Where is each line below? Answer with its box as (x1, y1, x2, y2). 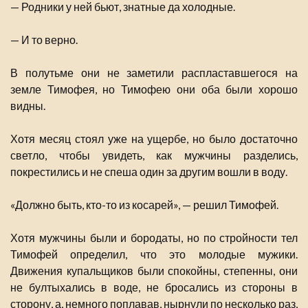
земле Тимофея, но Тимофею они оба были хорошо (10, 82, 298, 96)
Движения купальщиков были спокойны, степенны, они (10, 264, 298, 278)
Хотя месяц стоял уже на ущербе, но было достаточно (10, 132, 298, 146)
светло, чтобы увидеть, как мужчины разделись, (10, 148, 298, 162)
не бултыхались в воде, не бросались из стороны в (10, 280, 298, 294)
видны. (10, 99, 45, 113)
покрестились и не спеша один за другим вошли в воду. (10, 165, 287, 179)
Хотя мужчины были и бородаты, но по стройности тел (10, 231, 298, 245)
